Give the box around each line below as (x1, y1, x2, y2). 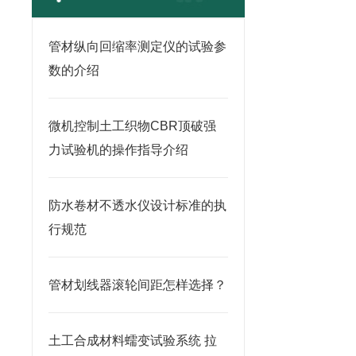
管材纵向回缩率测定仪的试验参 (48, 40, 226, 53)
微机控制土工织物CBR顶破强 (48, 119, 216, 133)
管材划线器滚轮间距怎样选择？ (48, 278, 226, 292)
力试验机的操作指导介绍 (48, 143, 188, 157)
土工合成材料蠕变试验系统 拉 (48, 334, 217, 347)
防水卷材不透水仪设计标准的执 (48, 199, 226, 212)
